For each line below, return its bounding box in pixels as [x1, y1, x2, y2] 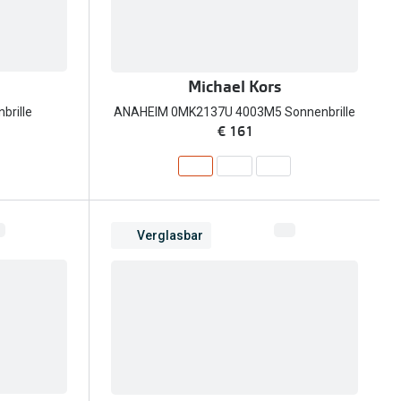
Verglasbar [137, 227, 203, 243]
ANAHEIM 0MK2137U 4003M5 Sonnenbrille [114, 105, 355, 120]
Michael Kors [188, 76, 281, 98]
